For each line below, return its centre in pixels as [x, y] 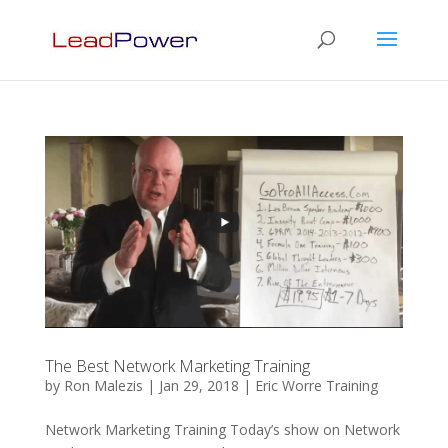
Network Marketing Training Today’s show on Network [222, 429]
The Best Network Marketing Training [177, 365]
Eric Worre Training [316, 385]
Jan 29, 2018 [198, 385]
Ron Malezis [103, 385]
